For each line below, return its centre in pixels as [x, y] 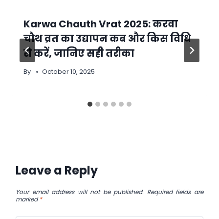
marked [27, 199]
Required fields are [175, 192]
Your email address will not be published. [80, 192]
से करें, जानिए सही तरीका [79, 53]
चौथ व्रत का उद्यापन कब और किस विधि [107, 39]
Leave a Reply [57, 170]
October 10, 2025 [69, 72]
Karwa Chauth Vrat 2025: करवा [101, 24]
